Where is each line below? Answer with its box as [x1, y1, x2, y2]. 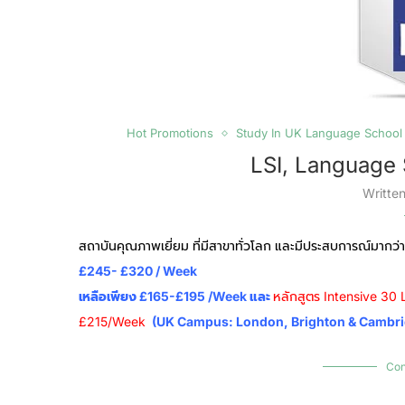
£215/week [79, 314, 149, 329]
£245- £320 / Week [79, 263, 197, 278]
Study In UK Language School [235, 126, 402, 140]
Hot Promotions [126, 126, 213, 140]
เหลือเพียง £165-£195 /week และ [79, 288, 273, 304]
